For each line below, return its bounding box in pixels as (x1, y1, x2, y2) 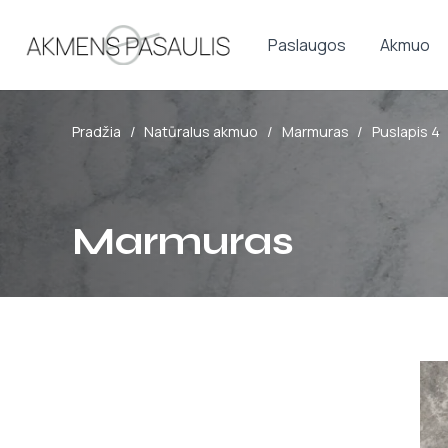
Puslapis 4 (371, 122, 440, 141)
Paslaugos (268, 34, 347, 56)
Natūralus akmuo (144, 122, 259, 141)
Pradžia (72, 122, 121, 141)
